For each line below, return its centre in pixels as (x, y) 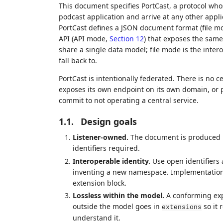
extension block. (99, 183)
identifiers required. (106, 148)
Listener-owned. (100, 137)
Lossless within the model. (118, 196)
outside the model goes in (117, 207)
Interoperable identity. (111, 161)
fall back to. (78, 61)
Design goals (109, 122)
